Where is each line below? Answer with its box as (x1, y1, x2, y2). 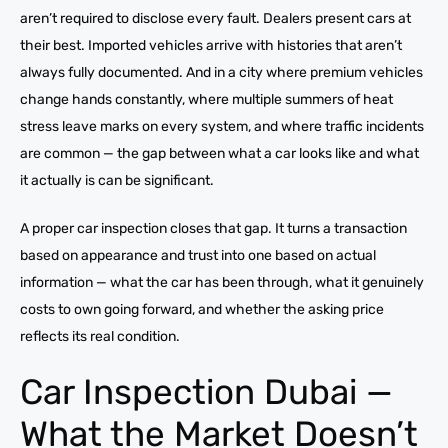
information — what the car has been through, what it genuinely (20, 273, 424, 291)
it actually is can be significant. (20, 171, 214, 189)
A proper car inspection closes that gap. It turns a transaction (20, 219, 407, 237)
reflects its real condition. (20, 327, 180, 345)
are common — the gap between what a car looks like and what (20, 144, 419, 162)
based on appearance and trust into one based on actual (20, 246, 376, 264)
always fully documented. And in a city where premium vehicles (20, 63, 423, 81)
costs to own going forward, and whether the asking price (20, 300, 384, 318)
